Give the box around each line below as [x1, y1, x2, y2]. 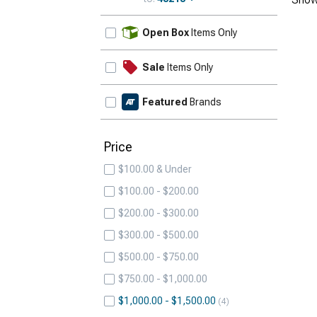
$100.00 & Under [118, 163, 192, 175]
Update [236, 21, 272, 32]
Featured [142, 96, 188, 108]
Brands [188, 96, 221, 108]
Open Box [142, 27, 189, 38]
